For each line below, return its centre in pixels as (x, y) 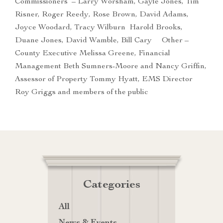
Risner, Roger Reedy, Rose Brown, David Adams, (102, 15)
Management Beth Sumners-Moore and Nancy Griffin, (111, 67)
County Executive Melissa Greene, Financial (93, 54)
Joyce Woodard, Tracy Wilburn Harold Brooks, (99, 28)
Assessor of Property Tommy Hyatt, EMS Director (104, 80)
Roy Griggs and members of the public (82, 93)
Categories (111, 185)
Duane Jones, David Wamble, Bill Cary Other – (102, 41)
